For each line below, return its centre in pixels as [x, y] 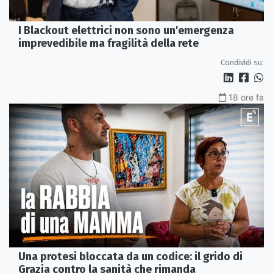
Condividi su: [242, 63]
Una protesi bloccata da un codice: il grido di [130, 256]
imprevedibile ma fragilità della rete [108, 44]
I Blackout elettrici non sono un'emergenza [126, 31]
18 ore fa [246, 97]
